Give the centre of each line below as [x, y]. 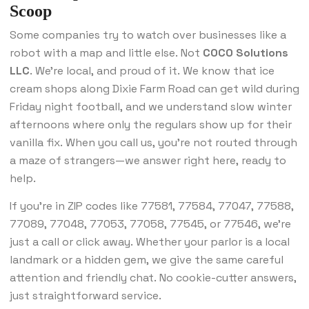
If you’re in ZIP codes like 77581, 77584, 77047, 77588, [152, 206]
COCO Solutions [246, 53]
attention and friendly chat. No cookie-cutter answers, [153, 278]
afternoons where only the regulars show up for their [151, 125]
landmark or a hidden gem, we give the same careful [147, 260]
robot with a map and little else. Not [106, 53]
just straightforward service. [86, 296]
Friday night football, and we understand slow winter [151, 107]
